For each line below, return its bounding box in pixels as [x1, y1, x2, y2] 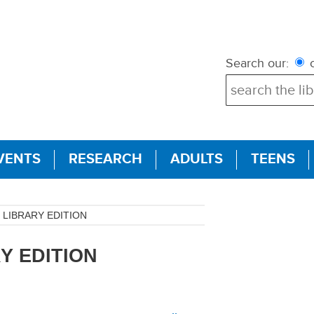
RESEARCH [69, 151, 142, 168]
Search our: [226, 55, 289, 71]
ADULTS [170, 151, 223, 168]
